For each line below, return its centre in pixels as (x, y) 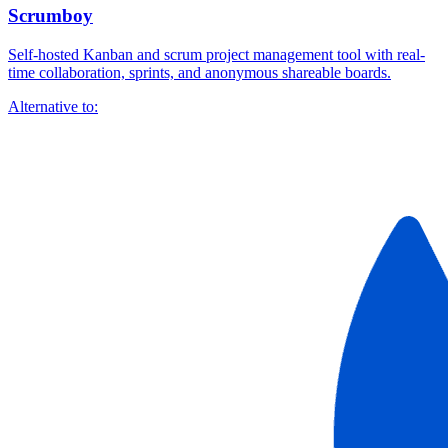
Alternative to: (53, 106)
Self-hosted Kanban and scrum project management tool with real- (216, 54)
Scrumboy (50, 16)
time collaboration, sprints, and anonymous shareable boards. (199, 72)
